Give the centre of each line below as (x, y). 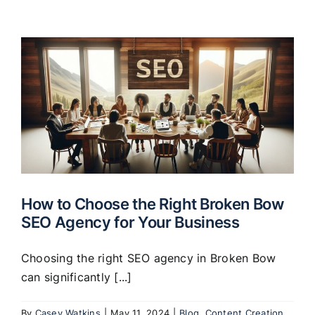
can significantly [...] (77, 277)
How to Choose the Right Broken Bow (153, 203)
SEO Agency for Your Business (130, 221)
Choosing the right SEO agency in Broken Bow (149, 258)
